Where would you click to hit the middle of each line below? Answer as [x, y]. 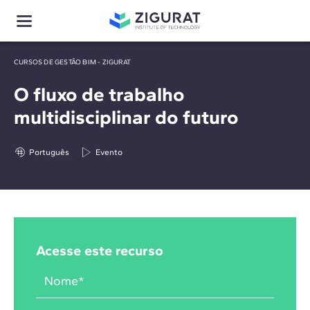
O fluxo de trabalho [99, 94]
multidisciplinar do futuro [126, 117]
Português [49, 152]
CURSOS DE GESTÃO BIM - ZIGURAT [72, 62]
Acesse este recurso [100, 250]
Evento [109, 152]
